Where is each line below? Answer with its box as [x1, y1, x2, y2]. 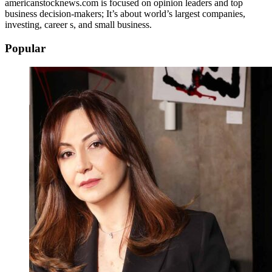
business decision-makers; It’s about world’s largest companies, [5, 8, 245, 19]
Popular [5, 41, 46, 55]
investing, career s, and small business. [5, 19, 152, 30]
